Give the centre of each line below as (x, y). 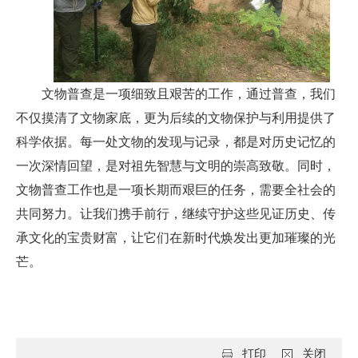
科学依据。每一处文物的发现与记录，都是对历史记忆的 (176, 141)
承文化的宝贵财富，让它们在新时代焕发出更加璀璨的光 (176, 237)
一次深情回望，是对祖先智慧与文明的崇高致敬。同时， (176, 165)
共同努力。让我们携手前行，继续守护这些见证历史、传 (176, 213)
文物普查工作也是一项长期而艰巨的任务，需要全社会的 (176, 189)
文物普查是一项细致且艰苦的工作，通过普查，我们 (189, 93)
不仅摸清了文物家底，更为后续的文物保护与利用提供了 (176, 117)
